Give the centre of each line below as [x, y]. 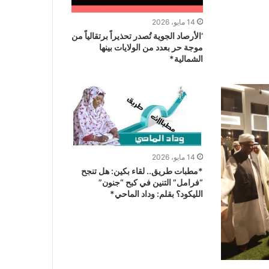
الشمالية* [186, 58]
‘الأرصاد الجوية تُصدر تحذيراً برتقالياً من [138, 35]
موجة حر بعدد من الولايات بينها [151, 47]
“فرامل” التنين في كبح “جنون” [151, 183]
